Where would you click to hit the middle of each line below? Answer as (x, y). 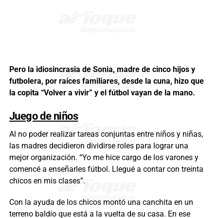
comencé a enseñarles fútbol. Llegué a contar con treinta (106, 169)
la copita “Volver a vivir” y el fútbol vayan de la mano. (102, 92)
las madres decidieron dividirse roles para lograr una (99, 145)
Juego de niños (44, 116)
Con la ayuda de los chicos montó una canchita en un (101, 202)
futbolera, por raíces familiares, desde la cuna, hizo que (106, 81)
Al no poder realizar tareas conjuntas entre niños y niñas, (106, 134)
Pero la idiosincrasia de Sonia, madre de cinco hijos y (102, 69)
